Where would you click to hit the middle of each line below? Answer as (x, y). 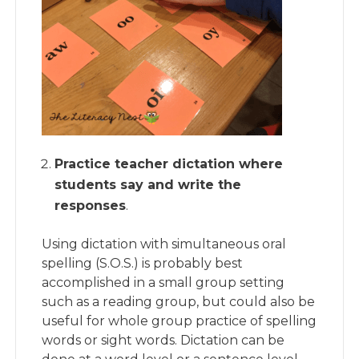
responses (91, 206)
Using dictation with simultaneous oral (164, 244)
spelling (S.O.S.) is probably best (143, 263)
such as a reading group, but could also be (179, 302)
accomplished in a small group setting (163, 282)
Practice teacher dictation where (169, 164)
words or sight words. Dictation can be (163, 340)
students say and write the (148, 185)
